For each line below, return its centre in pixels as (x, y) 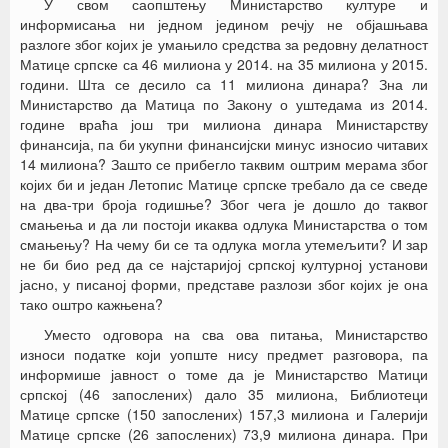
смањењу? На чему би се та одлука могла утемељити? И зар (224, 244)
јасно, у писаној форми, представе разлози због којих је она (224, 284)
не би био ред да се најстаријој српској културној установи (224, 264)
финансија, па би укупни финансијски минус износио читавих (224, 144)
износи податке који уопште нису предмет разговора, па (224, 354)
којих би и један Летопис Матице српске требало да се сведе (224, 184)
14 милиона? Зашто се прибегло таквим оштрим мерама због (224, 164)
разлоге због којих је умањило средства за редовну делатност (224, 44)
